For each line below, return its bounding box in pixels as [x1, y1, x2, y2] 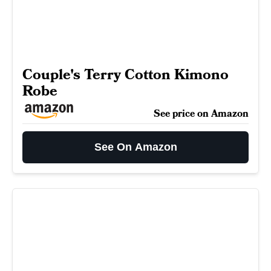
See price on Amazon [154, 107, 249, 120]
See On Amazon [94, 141, 177, 153]
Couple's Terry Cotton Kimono [22, 65, 229, 85]
